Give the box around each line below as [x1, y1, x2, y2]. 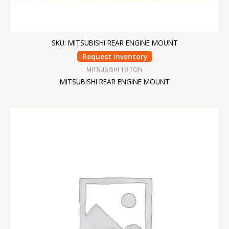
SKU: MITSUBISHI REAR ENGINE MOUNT [51, 37, 178, 48]
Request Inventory [82, 52, 147, 62]
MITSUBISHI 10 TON [86, 65, 143, 74]
